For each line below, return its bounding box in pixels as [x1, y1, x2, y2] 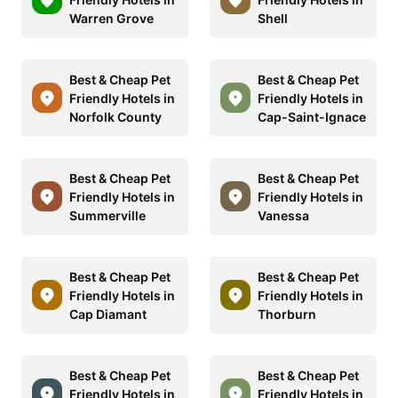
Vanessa [258, 207, 309, 223]
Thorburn [258, 306, 316, 322]
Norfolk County [69, 108, 162, 124]
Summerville [69, 207, 146, 223]
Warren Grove [69, 10, 154, 26]
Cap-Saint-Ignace [258, 108, 366, 124]
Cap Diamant [69, 306, 147, 322]
